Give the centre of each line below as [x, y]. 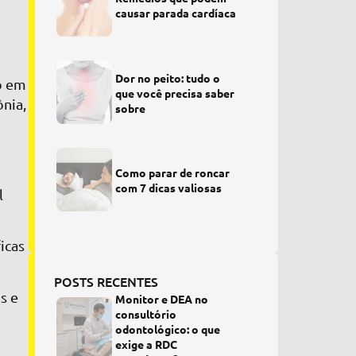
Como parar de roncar [173, 172]
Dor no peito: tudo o [168, 77]
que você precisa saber [175, 93]
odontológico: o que [168, 329]
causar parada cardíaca [176, 13]
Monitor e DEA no [162, 299]
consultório [146, 314]
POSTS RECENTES [106, 281]
